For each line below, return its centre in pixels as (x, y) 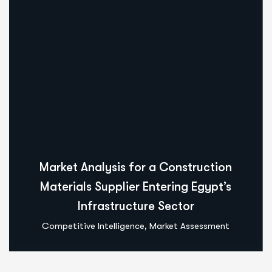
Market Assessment (189, 226)
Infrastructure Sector (136, 206)
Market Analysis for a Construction (136, 168)
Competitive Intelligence (93, 226)
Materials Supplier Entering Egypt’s (136, 187)
